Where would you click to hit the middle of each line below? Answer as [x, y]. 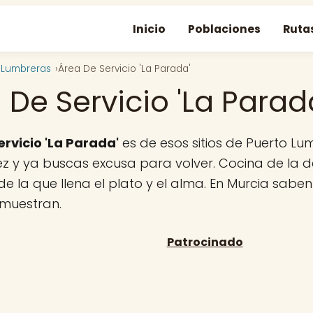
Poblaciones [224, 29]
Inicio [149, 29]
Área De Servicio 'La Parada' [124, 69]
